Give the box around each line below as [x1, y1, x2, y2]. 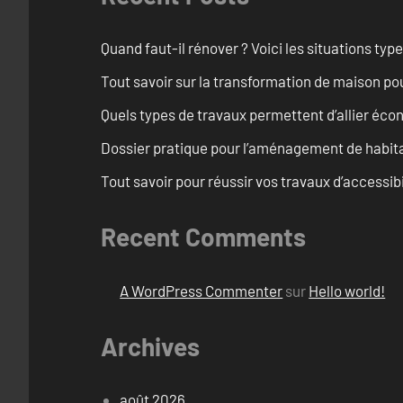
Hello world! [309, 281, 386, 300]
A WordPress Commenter [120, 281, 283, 300]
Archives [101, 330, 200, 362]
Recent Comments [101, 221, 306, 253]
